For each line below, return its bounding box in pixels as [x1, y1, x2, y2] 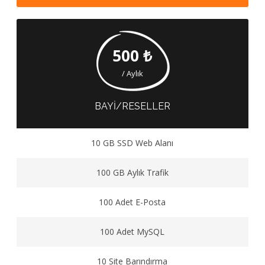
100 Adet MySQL [100, 226, 165, 237]
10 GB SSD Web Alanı [91, 137, 174, 148]
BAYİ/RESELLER [94, 101, 170, 112]
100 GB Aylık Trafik [96, 167, 169, 178]
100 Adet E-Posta [99, 196, 166, 208]
